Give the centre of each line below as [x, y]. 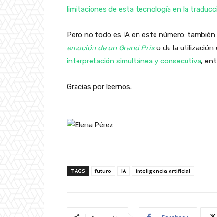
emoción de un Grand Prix [111, 48]
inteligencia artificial [163, 170]
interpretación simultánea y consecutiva [134, 61]
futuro [103, 170]
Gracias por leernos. [99, 86]
